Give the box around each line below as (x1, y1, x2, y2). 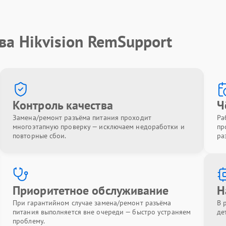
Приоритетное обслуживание (13, 183, 169, 198)
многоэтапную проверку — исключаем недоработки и (13, 122, 185, 131)
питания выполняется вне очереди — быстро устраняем (13, 207, 191, 216)
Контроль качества (13, 97, 113, 113)
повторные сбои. (13, 131, 67, 140)
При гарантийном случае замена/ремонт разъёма (13, 198, 172, 207)
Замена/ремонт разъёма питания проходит (13, 113, 151, 122)
